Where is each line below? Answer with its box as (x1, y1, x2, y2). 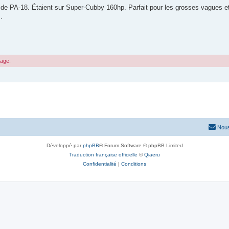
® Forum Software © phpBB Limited (99, 142, 183, 148)
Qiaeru (144, 151, 160, 157)
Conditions (121, 161, 146, 167)
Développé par (46, 142, 83, 148)
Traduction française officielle (69, 151, 138, 157)
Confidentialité (83, 161, 117, 167)
